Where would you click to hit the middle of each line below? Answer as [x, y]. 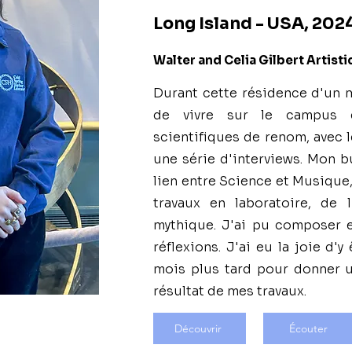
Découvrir [198, 328]
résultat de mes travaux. [230, 291]
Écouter [308, 328]
